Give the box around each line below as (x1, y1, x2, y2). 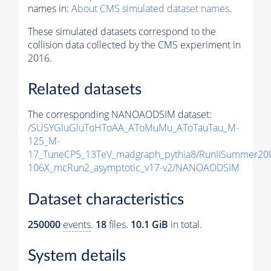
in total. (168, 217, 202, 231)
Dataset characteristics (28, 191, 184, 207)
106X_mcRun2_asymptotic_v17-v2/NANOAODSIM (28, 161, 240, 175)
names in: (28, 1, 71, 15)
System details (28, 248, 126, 264)
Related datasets (28, 82, 142, 98)
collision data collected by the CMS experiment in (28, 38, 241, 51)
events (63, 217, 91, 231)
